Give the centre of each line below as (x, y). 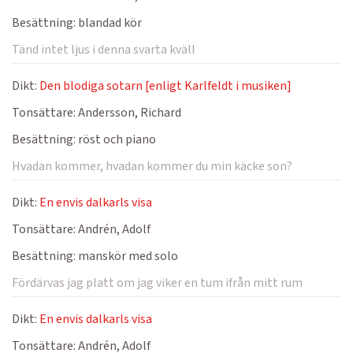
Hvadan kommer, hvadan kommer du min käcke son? (152, 166)
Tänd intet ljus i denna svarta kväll (104, 50)
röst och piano (116, 139)
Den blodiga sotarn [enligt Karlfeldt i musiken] (165, 86)
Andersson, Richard (128, 113)
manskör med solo (127, 256)
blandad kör (109, 23)
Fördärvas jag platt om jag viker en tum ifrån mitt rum (157, 283)
